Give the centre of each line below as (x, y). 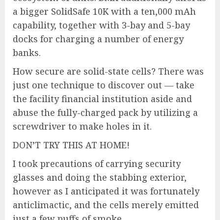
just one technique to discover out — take (104, 85)
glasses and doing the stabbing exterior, (100, 178)
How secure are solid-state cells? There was (108, 71)
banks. (28, 53)
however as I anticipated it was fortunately (106, 191)
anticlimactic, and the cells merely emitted (106, 205)
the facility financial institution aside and (102, 99)
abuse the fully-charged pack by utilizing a (105, 113)
